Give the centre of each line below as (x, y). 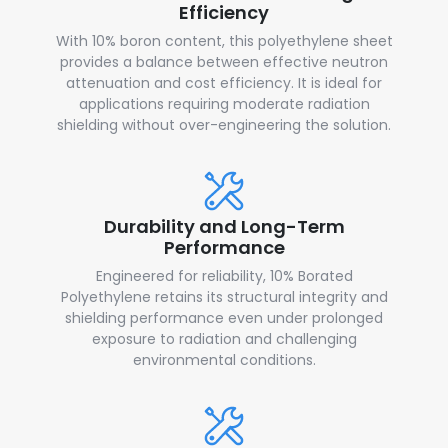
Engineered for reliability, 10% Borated (224, 275)
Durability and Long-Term (224, 226)
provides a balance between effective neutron (224, 61)
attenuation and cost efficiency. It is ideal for (224, 82)
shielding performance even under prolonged (224, 317)
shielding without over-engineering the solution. (224, 124)
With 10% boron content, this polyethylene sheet (224, 40)
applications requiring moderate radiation (224, 103)
